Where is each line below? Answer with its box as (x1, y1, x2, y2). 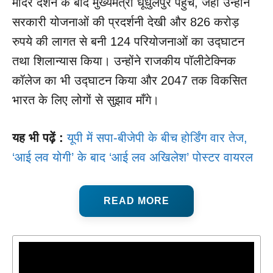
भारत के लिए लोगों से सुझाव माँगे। (12, 93, 159, 107)
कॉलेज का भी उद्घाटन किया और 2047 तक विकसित (12, 73, 247, 87)
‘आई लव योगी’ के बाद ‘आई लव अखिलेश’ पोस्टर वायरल (12, 150, 253, 164)
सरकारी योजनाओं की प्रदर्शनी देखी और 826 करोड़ (12, 15, 239, 29)
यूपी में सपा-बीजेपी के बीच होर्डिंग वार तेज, (67, 130, 247, 144)
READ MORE (104, 195, 169, 206)
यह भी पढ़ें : (12, 130, 67, 144)
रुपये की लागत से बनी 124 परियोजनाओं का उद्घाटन (12, 34, 244, 48)
